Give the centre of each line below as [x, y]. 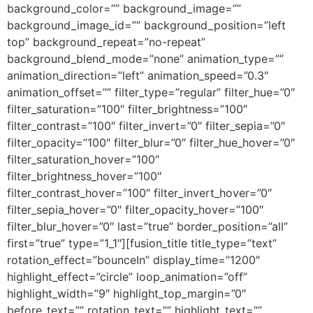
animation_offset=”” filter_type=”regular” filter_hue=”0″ [151, 92]
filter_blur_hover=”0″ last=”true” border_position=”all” [147, 226]
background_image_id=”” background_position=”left [146, 25]
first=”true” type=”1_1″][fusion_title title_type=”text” [142, 243]
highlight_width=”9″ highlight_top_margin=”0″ [126, 293]
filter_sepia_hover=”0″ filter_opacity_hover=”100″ [135, 210]
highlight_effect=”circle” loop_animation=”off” [127, 277]
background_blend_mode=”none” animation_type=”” [145, 59]
